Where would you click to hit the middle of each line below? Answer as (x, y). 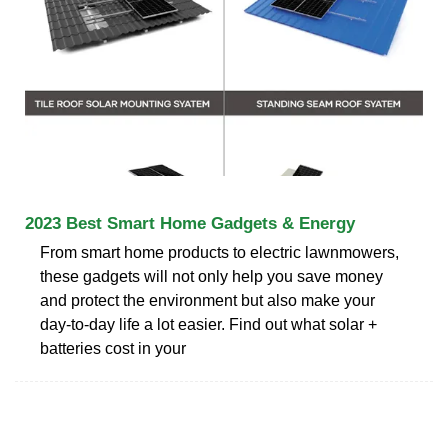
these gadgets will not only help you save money (211, 276)
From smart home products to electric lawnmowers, (219, 252)
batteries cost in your (113, 348)
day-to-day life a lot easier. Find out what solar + (208, 324)
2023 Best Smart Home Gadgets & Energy (190, 223)
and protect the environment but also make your (207, 300)
